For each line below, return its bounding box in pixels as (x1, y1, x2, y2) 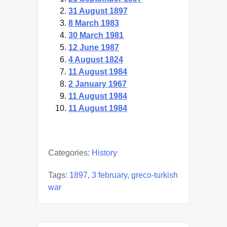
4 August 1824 (68, 55, 123, 64)
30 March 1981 (68, 30, 124, 40)
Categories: (48, 148, 90, 157)
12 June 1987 (68, 43, 119, 52)
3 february (92, 170, 127, 179)
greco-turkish (131, 170, 178, 179)
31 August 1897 (68, 6, 128, 15)
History (92, 148, 117, 157)
